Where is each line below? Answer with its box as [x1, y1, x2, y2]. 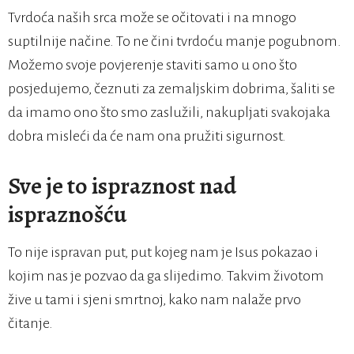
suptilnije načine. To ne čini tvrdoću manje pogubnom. [8, 33, 341, 49]
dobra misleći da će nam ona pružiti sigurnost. [8, 128, 286, 144]
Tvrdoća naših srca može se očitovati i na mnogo [8, 9, 296, 25]
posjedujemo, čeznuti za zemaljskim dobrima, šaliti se [8, 81, 335, 96]
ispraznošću [8, 198, 126, 230]
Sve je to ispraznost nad [8, 170, 236, 201]
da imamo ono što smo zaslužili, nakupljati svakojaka [8, 104, 330, 120]
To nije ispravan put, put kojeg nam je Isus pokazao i [8, 244, 318, 260]
